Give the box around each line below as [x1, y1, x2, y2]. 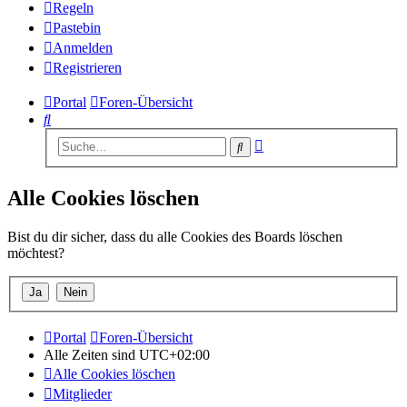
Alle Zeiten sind [44, 347, 139, 363]
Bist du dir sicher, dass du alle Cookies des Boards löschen [7, 228, 342, 244]
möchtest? [7, 244, 65, 261]
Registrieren [53, 60, 122, 76]
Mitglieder [53, 386, 112, 402]
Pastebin [53, 20, 101, 36]
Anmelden [53, 40, 113, 56]
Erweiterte [263, 134, 322, 151]
